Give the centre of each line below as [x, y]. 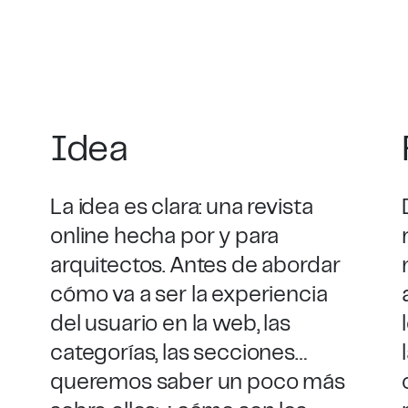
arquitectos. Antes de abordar [195, 266]
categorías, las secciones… [178, 353]
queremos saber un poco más [197, 382]
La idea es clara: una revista [181, 208]
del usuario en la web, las [170, 324]
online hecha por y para [164, 237]
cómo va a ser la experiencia [189, 295]
